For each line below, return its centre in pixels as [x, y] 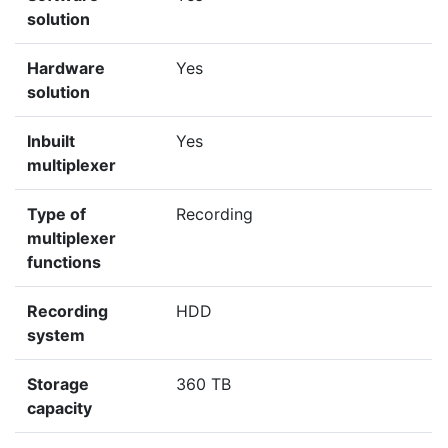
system [56, 335]
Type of [56, 214]
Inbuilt [51, 141]
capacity [59, 408]
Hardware [66, 68]
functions [64, 262]
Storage [58, 384]
